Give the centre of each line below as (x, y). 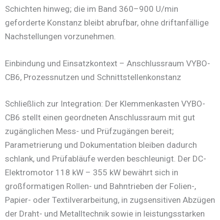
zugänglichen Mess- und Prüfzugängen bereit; (89, 131)
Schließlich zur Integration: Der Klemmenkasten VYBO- (105, 103)
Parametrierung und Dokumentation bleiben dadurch (101, 145)
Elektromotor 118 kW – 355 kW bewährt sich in (92, 172)
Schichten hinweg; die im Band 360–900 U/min (92, 9)
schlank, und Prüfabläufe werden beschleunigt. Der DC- (106, 158)
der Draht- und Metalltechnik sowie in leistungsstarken (105, 213)
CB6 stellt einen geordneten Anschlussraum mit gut (100, 117)
